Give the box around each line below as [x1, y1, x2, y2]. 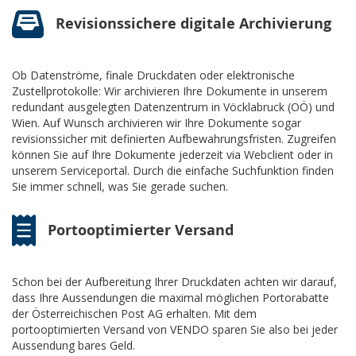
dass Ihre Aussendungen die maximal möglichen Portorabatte [12, 289, 329, 305]
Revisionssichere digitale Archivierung [56, 14, 331, 34]
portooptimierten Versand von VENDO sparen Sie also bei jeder [12, 321, 338, 337]
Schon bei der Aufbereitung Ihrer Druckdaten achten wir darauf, [12, 273, 337, 289]
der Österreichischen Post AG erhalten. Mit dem [12, 305, 257, 321]
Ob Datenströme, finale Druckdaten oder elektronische [12, 67, 295, 83]
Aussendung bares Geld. [12, 337, 138, 353]
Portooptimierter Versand [48, 220, 234, 241]
